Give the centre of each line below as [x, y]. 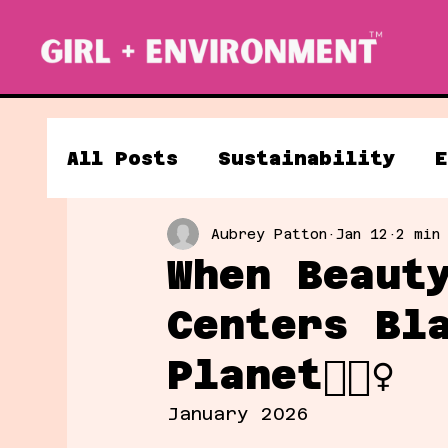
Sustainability [307, 157]
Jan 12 [362, 233]
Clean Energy [183, 237]
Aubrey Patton [269, 233]
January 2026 [238, 413]
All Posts [123, 157]
